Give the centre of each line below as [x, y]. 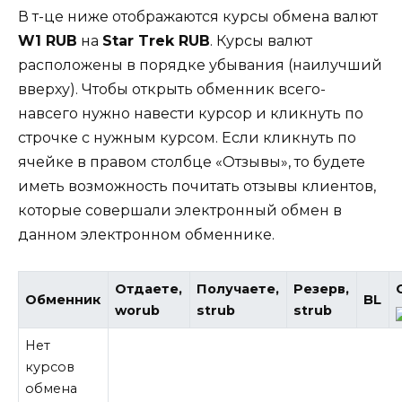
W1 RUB [48, 40]
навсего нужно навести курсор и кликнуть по [191, 113]
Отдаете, [149, 288]
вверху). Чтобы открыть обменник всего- [172, 89]
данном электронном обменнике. [146, 234]
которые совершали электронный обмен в [180, 210]
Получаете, [238, 288]
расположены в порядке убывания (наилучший [200, 65]
